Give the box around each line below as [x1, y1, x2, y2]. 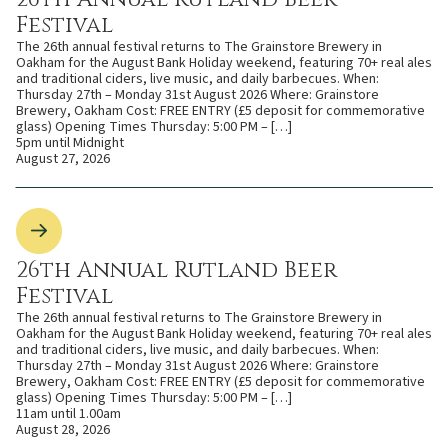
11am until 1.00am [16, 403, 121, 424]
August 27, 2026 [16, 148, 110, 169]
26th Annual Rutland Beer [16, 255, 337, 285]
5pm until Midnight [16, 132, 124, 153]
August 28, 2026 [16, 419, 110, 440]
